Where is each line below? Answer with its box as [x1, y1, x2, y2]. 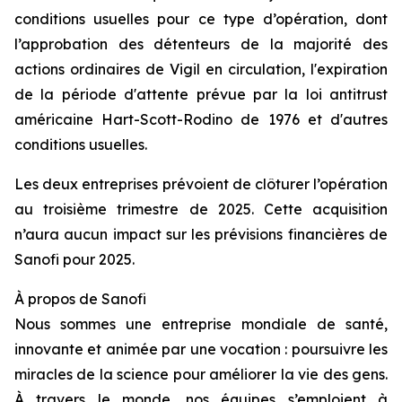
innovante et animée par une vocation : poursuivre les [14, 340, 388, 358]
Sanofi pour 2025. [14, 250, 135, 268]
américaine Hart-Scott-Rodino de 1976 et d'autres [14, 110, 388, 128]
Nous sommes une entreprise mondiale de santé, [14, 315, 388, 333]
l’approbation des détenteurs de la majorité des [14, 35, 388, 53]
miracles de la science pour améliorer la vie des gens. [14, 365, 388, 383]
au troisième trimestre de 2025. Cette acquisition [14, 200, 388, 218]
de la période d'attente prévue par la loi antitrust [14, 85, 388, 103]
